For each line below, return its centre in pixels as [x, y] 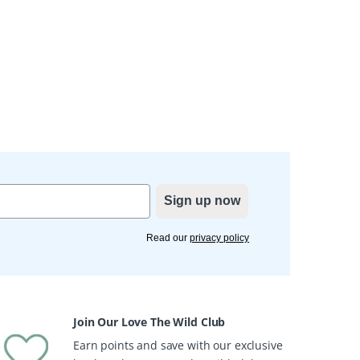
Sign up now [202, 201]
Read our [168, 237]
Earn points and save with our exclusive [178, 345]
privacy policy [219, 237]
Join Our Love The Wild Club [149, 321]
